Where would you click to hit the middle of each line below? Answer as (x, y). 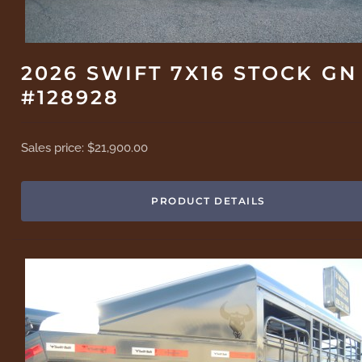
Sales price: (55, 147)
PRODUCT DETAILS (208, 200)
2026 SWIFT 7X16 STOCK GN (189, 73)
